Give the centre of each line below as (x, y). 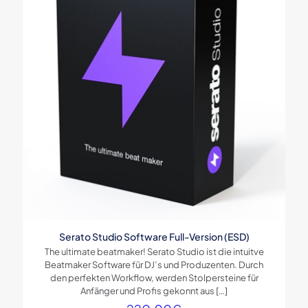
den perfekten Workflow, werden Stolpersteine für (154, 277)
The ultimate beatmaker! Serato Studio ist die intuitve (154, 251)
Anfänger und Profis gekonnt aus (147, 290)
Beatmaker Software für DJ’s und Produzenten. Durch (154, 264)
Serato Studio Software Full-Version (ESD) (154, 236)
